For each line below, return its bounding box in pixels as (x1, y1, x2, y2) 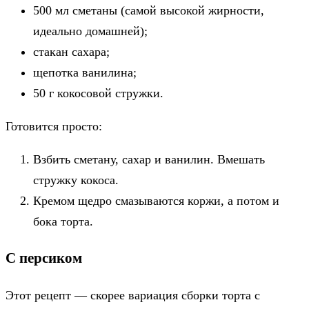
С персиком (6, 249, 82, 266)
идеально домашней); (33, 23, 148, 38)
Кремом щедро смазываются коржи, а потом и (33, 193, 279, 208)
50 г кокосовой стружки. (33, 86, 163, 100)
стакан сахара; (33, 44, 110, 59)
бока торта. (33, 214, 93, 228)
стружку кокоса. (33, 172, 119, 187)
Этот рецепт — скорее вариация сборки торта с (6, 288, 260, 302)
